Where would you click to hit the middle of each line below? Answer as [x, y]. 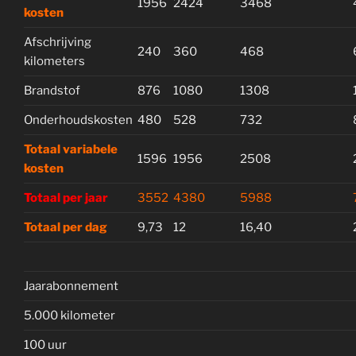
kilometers [54, 61]
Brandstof [52, 90]
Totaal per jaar [66, 197]
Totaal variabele [71, 149]
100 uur [45, 344]
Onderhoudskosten [78, 120]
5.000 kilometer [70, 315]
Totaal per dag [66, 227]
